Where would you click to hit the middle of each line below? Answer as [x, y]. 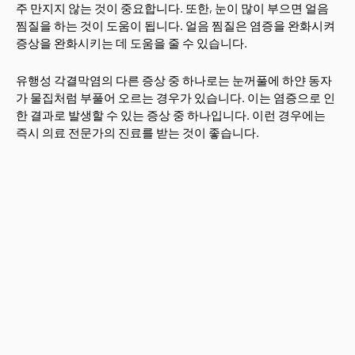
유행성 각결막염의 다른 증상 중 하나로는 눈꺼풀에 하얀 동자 [174, 80]
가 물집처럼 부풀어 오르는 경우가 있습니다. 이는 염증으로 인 [176, 97]
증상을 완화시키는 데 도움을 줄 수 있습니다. [132, 43]
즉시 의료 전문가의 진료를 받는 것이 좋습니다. [137, 132]
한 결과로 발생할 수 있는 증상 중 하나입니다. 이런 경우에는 [171, 115]
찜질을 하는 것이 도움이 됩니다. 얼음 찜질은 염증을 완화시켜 [176, 25]
